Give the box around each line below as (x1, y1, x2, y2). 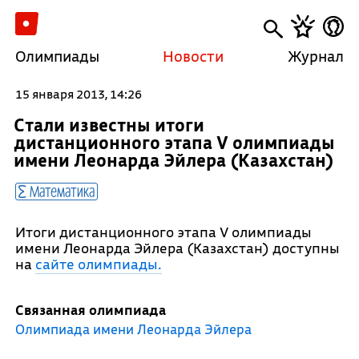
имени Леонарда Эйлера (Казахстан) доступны (14, 239, 340, 257)
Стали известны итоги (13, 113, 204, 136)
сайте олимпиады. (34, 255, 162, 273)
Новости (163, 46, 224, 66)
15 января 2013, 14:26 (14, 86, 142, 102)
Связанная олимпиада (14, 301, 166, 318)
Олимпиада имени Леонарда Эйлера (14, 321, 252, 337)
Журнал (288, 46, 345, 66)
